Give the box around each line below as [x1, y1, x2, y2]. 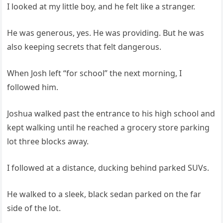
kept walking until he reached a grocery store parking [7, 121, 210, 133]
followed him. [7, 81, 59, 93]
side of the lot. [7, 202, 61, 214]
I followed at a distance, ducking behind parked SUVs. [7, 162, 210, 173]
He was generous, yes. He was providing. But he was [7, 27, 205, 38]
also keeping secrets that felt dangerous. [7, 41, 162, 52]
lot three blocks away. [7, 135, 89, 147]
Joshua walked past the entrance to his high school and [7, 108, 216, 119]
